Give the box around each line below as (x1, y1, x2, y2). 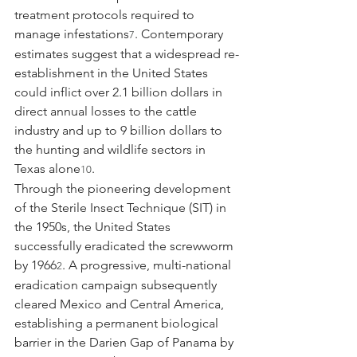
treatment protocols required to (14, 6, 198, 22)
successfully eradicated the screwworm (14, 237, 237, 253)
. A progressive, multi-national (62, 257, 234, 273)
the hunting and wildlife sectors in (14, 141, 209, 157)
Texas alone (14, 160, 80, 176)
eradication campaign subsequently (14, 277, 220, 292)
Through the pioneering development (14, 180, 233, 196)
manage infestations (14, 25, 129, 41)
